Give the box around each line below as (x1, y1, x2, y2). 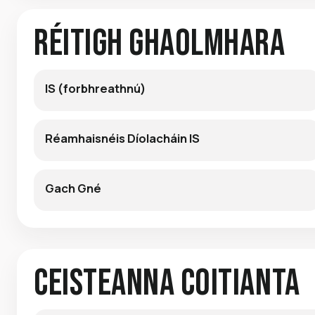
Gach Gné (45, 179, 101, 196)
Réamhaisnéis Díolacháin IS (45, 129, 200, 146)
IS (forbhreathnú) (45, 79, 146, 96)
